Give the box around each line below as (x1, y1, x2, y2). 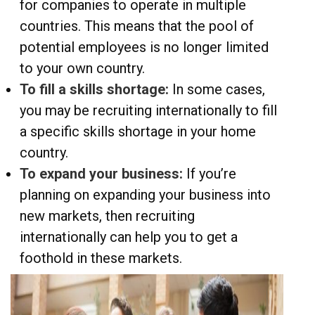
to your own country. (20, 60, 145, 77)
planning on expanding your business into (20, 186, 271, 204)
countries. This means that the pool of (20, 18, 254, 35)
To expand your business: (20, 165, 186, 183)
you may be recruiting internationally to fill (20, 102, 277, 120)
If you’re (186, 165, 236, 183)
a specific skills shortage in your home (20, 123, 256, 141)
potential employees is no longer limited (20, 39, 269, 56)
